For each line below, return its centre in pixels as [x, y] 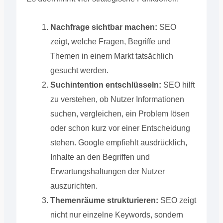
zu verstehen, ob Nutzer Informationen [117, 99]
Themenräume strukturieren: [104, 200]
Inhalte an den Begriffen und [100, 157]
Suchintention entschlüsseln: [106, 85]
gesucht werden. [79, 70]
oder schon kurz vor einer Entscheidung [120, 128]
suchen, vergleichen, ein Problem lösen [120, 113]
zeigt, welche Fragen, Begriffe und [110, 41]
